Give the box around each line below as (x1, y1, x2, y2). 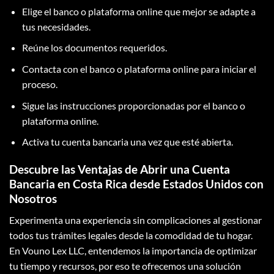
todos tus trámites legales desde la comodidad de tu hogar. (9, 229, 253, 241)
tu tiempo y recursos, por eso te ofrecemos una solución (9, 259, 241, 272)
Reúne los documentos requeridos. (21, 42, 167, 54)
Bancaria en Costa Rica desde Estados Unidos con (9, 177, 264, 191)
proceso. (21, 78, 57, 91)
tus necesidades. (21, 20, 91, 32)
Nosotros (9, 191, 57, 206)
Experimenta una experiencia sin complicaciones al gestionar (9, 213, 262, 226)
